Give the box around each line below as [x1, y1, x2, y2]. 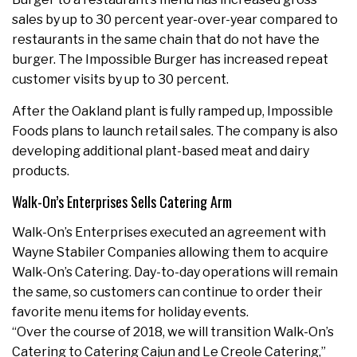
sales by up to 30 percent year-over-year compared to [12, 12, 338, 28]
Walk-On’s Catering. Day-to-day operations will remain [12, 265, 338, 280]
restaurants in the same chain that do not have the [12, 32, 320, 48]
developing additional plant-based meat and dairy [12, 143, 309, 159]
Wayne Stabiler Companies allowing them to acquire [12, 245, 328, 261]
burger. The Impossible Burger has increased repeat [12, 52, 328, 68]
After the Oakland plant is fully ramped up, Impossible [12, 104, 333, 120]
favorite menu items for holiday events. [12, 304, 249, 320]
